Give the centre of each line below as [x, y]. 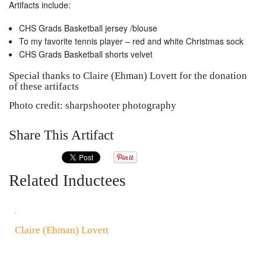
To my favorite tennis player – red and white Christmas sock [131, 41]
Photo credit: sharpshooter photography [93, 105]
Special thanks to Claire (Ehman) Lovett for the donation [128, 76]
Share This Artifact [61, 135]
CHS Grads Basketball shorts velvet [86, 54]
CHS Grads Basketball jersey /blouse [88, 28]
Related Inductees [67, 180]
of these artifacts [44, 86]
